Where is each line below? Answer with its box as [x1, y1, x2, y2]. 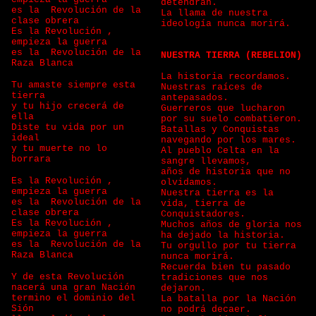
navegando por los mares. [161, 135, 296, 145]
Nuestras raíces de [161, 82, 262, 92]
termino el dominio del [11, 293, 135, 303]
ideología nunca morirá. [161, 18, 291, 29]
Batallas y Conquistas [161, 124, 279, 135]
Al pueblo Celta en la [161, 145, 279, 156]
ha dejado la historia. [161, 230, 285, 241]
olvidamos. [161, 177, 217, 188]
